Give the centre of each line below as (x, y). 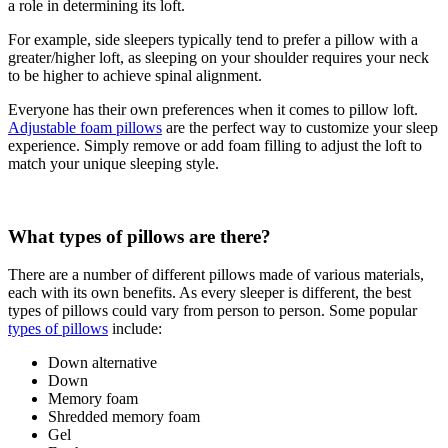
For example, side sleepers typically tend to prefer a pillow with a (213, 39)
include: (135, 329)
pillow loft (381, 109)
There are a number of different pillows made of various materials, (216, 275)
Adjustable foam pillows (85, 127)
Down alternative (102, 363)
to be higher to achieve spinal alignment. (135, 75)
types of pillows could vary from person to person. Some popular (212, 311)
